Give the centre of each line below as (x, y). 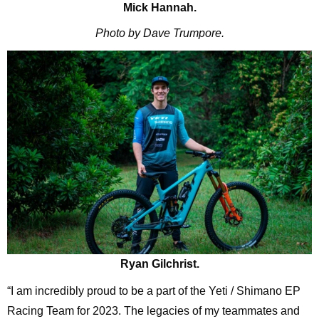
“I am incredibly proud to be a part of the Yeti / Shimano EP (153, 291)
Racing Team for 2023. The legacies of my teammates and (153, 310)
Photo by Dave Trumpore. (159, 33)
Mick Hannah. (159, 8)
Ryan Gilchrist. (159, 263)
